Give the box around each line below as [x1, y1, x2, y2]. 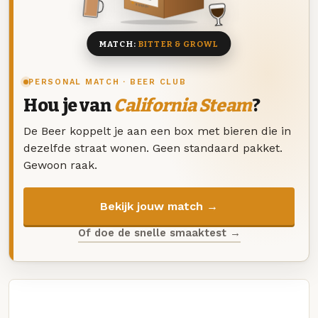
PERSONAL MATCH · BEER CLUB [28, 77, 187, 87]
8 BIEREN [136, 2, 148, 9]
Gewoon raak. [23, 158, 97, 172]
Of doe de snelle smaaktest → [77, 226, 241, 239]
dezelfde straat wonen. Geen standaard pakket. [23, 141, 283, 155]
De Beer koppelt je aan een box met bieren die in [23, 124, 291, 138]
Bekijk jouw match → [100, 199, 218, 213]
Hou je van [23, 95, 114, 117]
